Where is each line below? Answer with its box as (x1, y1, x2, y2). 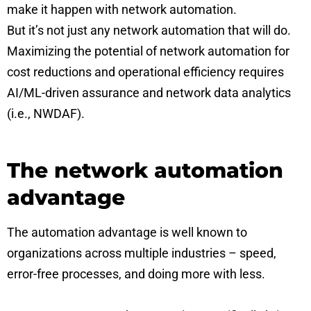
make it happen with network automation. (7, 2, 237, 17)
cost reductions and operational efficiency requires (7, 65, 284, 79)
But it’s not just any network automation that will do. (7, 23, 291, 37)
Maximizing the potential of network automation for (7, 44, 289, 58)
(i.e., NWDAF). (7, 106, 85, 121)
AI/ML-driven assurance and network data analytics (7, 85, 291, 100)
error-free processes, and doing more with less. (7, 267, 265, 281)
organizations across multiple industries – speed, (7, 246, 276, 260)
